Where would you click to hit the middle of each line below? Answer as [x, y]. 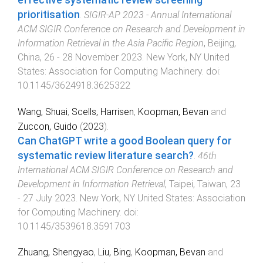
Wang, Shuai [43, 112]
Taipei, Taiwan [198, 184]
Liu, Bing [114, 252]
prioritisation [49, 14]
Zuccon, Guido [48, 126]
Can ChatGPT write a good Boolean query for [125, 141]
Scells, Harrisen [103, 112]
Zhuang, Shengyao [56, 252]
